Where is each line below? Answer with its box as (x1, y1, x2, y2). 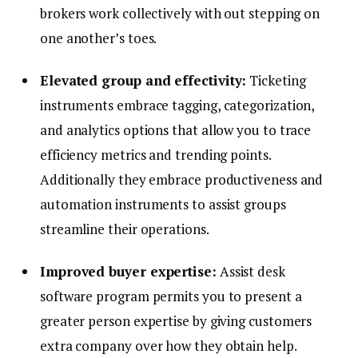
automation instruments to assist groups (40, 195, 286, 214)
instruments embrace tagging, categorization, (40, 96, 315, 115)
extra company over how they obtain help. (40, 336, 296, 356)
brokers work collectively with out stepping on (40, 4, 320, 23)
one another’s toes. (40, 29, 157, 48)
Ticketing (246, 71, 306, 90)
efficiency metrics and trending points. (40, 145, 271, 165)
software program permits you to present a (40, 287, 302, 306)
